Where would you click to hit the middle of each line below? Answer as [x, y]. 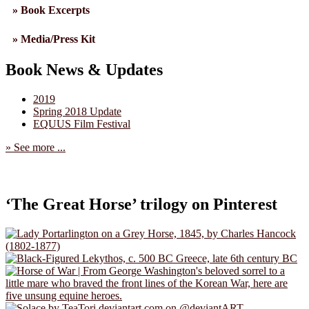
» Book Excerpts [51, 10]
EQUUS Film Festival [82, 123]
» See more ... [36, 147]
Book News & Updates [84, 69]
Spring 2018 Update [77, 111]
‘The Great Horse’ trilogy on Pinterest [141, 204]
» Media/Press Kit [54, 39]
